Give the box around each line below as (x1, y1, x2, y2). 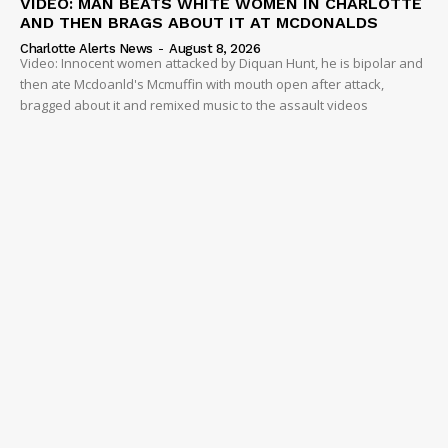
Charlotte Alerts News (20, 40, 153, 56)
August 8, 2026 (169, 40, 260, 56)
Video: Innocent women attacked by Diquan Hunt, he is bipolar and (20, 53, 423, 72)
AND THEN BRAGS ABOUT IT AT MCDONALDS (20, 12, 378, 32)
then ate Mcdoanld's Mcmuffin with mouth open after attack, (20, 74, 384, 93)
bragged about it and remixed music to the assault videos (20, 95, 368, 114)
